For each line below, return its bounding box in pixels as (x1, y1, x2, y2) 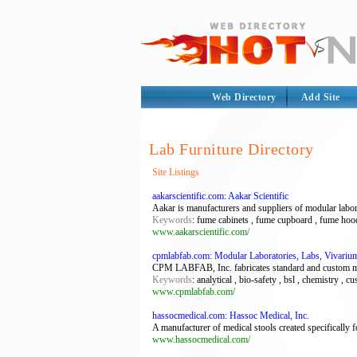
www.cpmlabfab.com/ (152, 286, 235, 297)
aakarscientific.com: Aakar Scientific (152, 190, 288, 202)
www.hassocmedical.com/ (152, 334, 250, 345)
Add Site (300, 92, 340, 103)
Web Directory (212, 92, 277, 103)
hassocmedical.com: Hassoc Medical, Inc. (152, 310, 309, 321)
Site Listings (152, 167, 199, 178)
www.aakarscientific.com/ (152, 226, 249, 237)
